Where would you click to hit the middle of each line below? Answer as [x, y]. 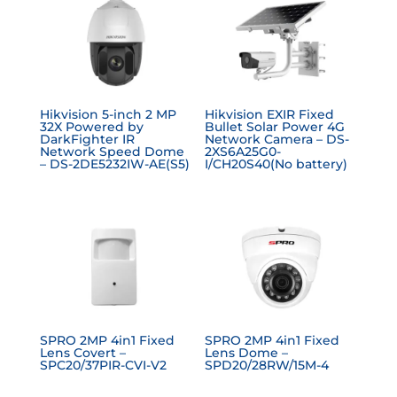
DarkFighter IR [87, 140]
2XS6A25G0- [243, 152]
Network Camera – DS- [277, 140]
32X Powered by [91, 127]
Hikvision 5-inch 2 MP [108, 115]
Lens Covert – [82, 352]
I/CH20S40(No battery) [276, 164]
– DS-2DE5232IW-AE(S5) [114, 164]
